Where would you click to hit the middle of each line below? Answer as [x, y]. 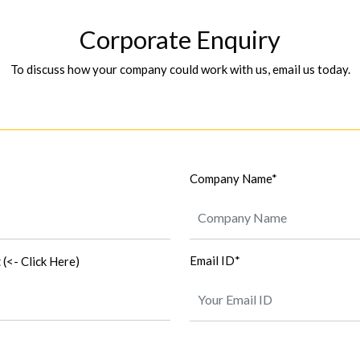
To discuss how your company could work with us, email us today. [180, 69]
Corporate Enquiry [180, 39]
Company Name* [233, 178]
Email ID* [215, 260]
